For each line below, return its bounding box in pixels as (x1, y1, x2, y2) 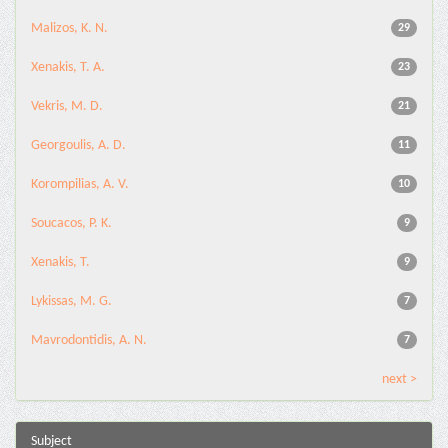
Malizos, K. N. (31, 21, 108, 36)
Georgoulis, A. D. (31, 138, 126, 153)
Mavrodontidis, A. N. (31, 333, 147, 348)
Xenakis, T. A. (31, 60, 105, 75)
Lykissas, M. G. (31, 294, 112, 309)
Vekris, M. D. (31, 99, 103, 114)
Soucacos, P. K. (31, 216, 112, 231)
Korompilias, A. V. (31, 177, 129, 192)
